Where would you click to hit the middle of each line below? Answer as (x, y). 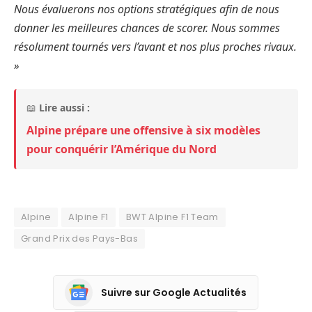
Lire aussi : (64, 108)
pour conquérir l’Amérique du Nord (122, 149)
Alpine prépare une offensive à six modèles (143, 131)
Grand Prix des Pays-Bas (79, 239)
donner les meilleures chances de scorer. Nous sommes (147, 28)
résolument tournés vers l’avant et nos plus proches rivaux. (155, 46)
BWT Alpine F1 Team (172, 217)
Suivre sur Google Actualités (173, 292)
